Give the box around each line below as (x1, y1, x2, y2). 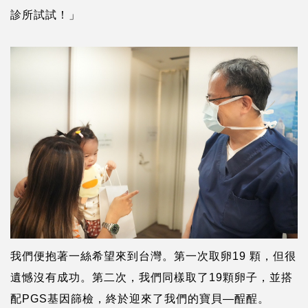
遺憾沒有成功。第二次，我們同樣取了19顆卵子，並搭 (10, 271, 293, 283)
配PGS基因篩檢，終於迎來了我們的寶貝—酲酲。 (10, 292, 269, 305)
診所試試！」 (10, 8, 80, 21)
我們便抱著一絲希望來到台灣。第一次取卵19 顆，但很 (10, 250, 296, 262)
